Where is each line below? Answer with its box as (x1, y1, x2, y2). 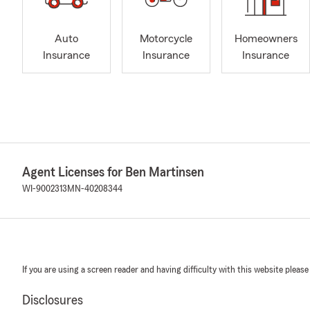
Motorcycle (140, 33, 192, 45)
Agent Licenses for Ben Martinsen (22, 165, 204, 179)
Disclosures (22, 293, 83, 307)
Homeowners (234, 33, 298, 45)
